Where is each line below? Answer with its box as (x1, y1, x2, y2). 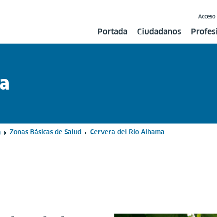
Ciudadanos (137, 27, 181, 36)
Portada (97, 27, 127, 36)
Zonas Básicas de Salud (10, 128, 84, 136)
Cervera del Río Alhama (90, 128, 165, 136)
